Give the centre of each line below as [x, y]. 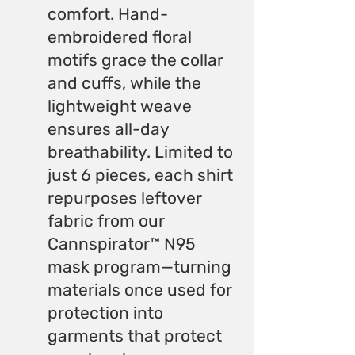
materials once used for [140, 289]
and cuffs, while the [124, 82]
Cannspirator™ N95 [121, 243]
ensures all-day [108, 128]
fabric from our [106, 220]
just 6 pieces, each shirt [140, 174]
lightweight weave [120, 105]
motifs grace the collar [136, 59]
